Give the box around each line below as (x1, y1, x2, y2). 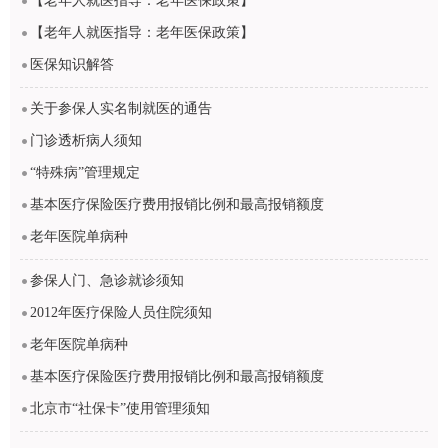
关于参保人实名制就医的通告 (30, 101, 212, 116)
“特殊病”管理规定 (30, 165, 140, 180)
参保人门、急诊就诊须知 (30, 273, 184, 288)
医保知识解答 (30, 57, 114, 72)
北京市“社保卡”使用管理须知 (30, 401, 210, 416)
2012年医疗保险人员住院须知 (30, 305, 212, 320)
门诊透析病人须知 (30, 133, 142, 148)
